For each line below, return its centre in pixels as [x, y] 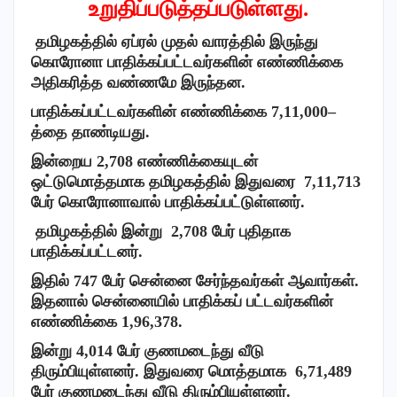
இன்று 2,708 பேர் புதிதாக [206, 231]
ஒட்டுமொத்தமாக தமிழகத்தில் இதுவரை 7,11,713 [196, 181]
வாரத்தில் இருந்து [260, 41]
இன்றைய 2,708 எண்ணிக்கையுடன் [144, 161]
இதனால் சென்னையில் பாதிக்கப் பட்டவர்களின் [182, 301]
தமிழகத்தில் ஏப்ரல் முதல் [119, 41]
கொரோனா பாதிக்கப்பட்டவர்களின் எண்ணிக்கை [187, 62]
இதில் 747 [66, 280]
